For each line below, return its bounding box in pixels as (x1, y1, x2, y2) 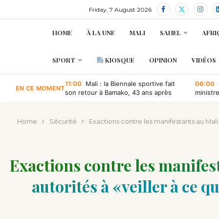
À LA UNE (87, 28, 115, 37)
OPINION (149, 56, 177, 64)
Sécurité (49, 117, 77, 126)
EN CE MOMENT (16, 84, 65, 92)
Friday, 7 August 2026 (89, 5, 152, 13)
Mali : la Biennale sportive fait (83, 80, 175, 88)
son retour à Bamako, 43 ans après (65, 88, 172, 96)
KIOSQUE (103, 56, 134, 64)
